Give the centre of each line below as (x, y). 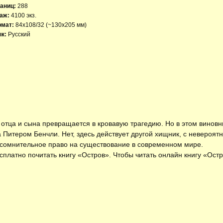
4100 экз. (24, 15)
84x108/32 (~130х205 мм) (51, 25)
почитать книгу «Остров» (68, 155)
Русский (18, 34)
